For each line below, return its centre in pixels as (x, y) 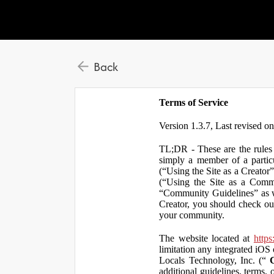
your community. (192, 215)
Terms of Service (194, 102)
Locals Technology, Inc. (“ (215, 260)
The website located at (206, 238)
